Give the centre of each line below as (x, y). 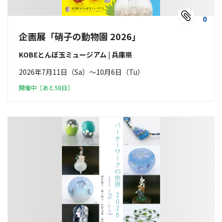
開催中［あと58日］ (46, 87)
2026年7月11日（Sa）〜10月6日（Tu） (82, 72)
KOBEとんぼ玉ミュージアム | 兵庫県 (76, 55)
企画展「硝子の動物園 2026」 (80, 36)
